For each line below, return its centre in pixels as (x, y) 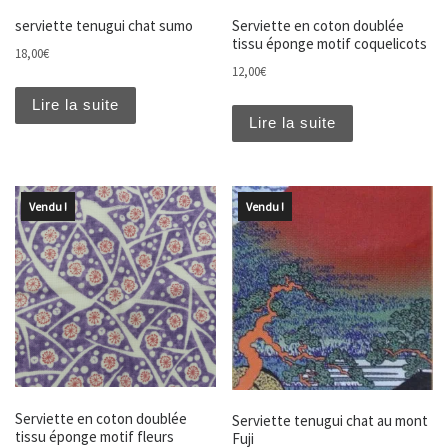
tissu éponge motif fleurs (94, 436)
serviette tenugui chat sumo (104, 25)
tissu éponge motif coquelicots (330, 43)
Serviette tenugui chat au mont (330, 421)
